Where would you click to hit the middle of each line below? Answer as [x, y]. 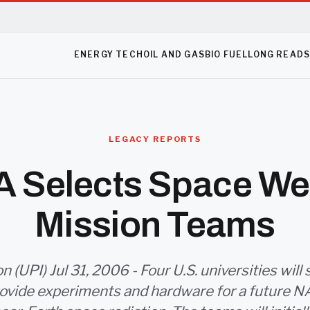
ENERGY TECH [108, 55]
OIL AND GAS [174, 55]
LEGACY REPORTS [155, 139]
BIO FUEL [226, 55]
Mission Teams [155, 225]
